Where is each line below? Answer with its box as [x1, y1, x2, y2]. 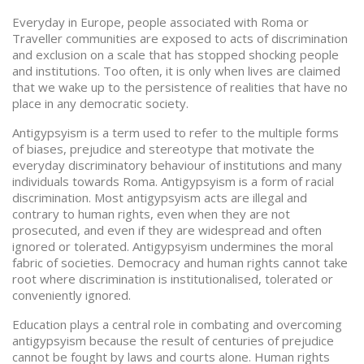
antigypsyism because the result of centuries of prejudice [12, 332, 334, 349]
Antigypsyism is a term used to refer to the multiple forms [12, 124, 339, 141]
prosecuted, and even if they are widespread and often [12, 222, 322, 238]
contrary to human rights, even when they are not [12, 206, 290, 222]
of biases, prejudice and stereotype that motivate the [12, 141, 314, 157]
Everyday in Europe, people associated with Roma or [12, 14, 309, 30]
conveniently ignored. [12, 287, 131, 303]
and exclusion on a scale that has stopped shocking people [12, 46, 339, 63]
